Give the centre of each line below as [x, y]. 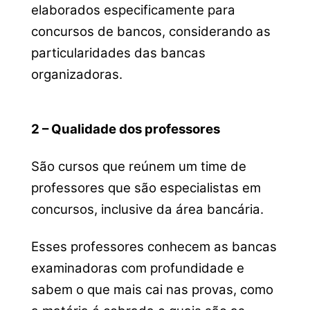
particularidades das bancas [118, 53]
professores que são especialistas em [146, 188]
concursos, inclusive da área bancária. [147, 210]
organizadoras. [76, 75]
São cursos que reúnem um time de [138, 167]
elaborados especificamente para [133, 10]
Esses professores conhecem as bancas [154, 246]
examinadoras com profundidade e [137, 268]
